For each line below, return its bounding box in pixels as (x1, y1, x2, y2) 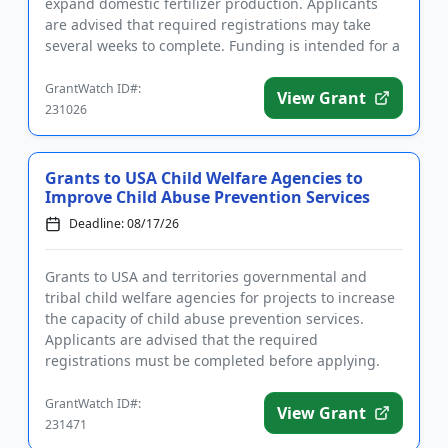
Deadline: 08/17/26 (69, 215, 179, 232)
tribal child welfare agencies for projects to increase (45, 288, 395, 307)
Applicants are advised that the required (45, 330, 318, 349)
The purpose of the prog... (45, 372, 221, 391)
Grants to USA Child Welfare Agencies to (45, 167, 363, 189)
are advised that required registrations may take (45, 15, 371, 34)
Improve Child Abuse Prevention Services (45, 186, 370, 208)
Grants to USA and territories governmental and (45, 267, 367, 286)
